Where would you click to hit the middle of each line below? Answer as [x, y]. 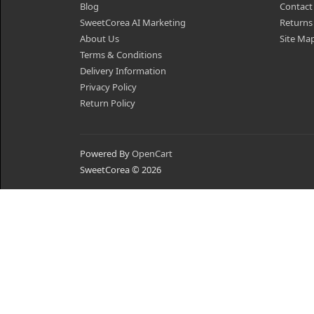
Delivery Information [123, 71]
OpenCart [152, 153]
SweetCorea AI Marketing [133, 22]
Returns [296, 22]
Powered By [106, 153]
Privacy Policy [108, 87]
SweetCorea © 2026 [121, 170]
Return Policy [108, 103]
